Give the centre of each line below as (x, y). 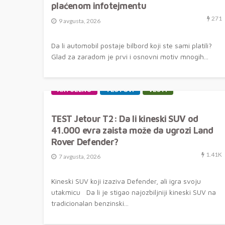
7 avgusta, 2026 (80, 157)
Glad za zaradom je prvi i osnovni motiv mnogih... (130, 56)
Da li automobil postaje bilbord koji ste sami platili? (136, 45)
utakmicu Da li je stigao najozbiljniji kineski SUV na (134, 192)
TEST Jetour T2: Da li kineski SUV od (125, 119)
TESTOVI (120, 90)
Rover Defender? (85, 142)
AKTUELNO (74, 90)
